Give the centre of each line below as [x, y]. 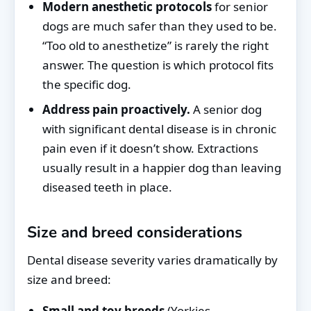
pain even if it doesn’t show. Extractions [150, 148]
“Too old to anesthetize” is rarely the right [155, 45]
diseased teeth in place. [107, 187]
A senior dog [226, 109]
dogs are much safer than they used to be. [160, 26]
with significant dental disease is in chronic [159, 128]
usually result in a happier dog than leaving [162, 167]
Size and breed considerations [135, 232]
